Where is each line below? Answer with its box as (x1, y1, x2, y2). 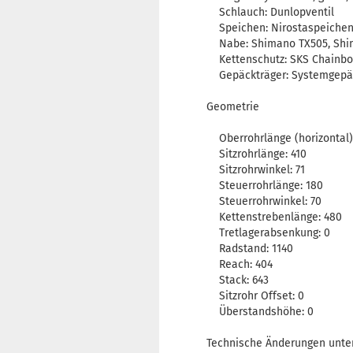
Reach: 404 (206, 258, 273, 272)
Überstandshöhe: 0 (206, 305, 314, 319)
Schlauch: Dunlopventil (206, 6, 334, 20)
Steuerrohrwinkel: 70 (206, 195, 321, 209)
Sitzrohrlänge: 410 (206, 147, 307, 162)
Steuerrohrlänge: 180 (206, 179, 323, 193)
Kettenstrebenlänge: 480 (206, 210, 342, 225)
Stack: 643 (206, 273, 269, 288)
